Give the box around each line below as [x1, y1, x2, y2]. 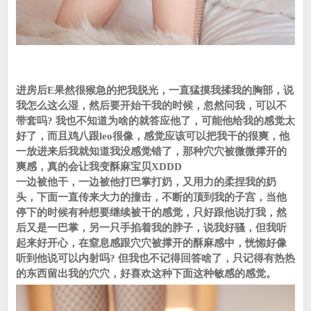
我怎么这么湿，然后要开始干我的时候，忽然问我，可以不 [16, 100, 287, 111]
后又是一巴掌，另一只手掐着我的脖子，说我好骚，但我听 [16, 222, 287, 233]
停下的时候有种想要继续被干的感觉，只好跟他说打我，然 [16, 207, 287, 218]
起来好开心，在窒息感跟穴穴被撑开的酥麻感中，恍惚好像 [16, 237, 287, 249]
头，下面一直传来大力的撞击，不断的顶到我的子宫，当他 [16, 192, 287, 203]
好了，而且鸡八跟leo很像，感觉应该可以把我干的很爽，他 [16, 131, 289, 142]
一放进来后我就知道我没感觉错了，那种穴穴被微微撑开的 [16, 146, 287, 157]
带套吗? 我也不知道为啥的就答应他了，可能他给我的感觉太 [16, 115, 295, 126]
